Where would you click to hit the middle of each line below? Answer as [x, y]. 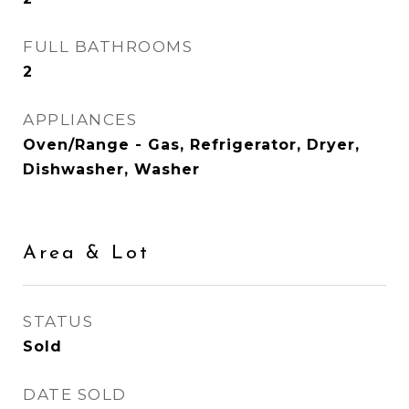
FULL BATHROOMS [108, 47]
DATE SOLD [75, 394]
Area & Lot [86, 253]
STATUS [58, 321]
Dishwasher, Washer [111, 169]
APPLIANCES [80, 120]
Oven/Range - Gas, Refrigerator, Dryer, [191, 145]
